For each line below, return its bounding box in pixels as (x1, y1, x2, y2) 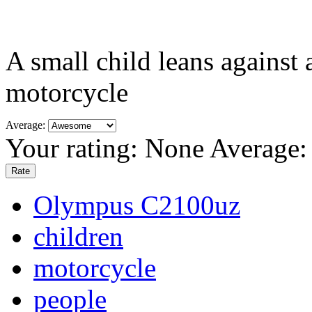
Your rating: (6, 132, 145, 163)
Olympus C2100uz (33, 189, 240, 220)
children (33, 221, 123, 251)
